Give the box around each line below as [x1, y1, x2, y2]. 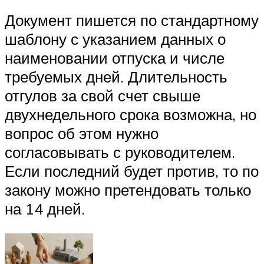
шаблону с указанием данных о [5, 29, 226, 49]
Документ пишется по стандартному [5, 11, 259, 30]
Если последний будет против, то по [5, 161, 259, 181]
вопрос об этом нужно [5, 124, 159, 143]
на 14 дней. [5, 199, 85, 219]
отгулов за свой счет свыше [5, 86, 200, 105]
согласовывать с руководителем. [5, 143, 235, 162]
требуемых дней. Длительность [5, 67, 227, 87]
